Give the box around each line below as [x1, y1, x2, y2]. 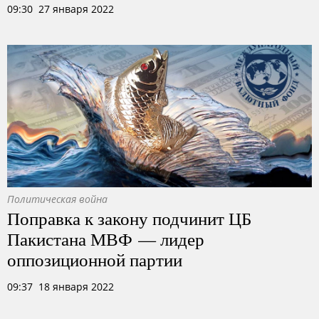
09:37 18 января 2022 [7, 280, 114, 293]
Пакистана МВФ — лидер [7, 226, 204, 251]
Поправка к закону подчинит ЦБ [7, 206, 251, 230]
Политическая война [7, 192, 108, 206]
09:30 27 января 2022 [7, 2, 114, 16]
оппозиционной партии [7, 247, 182, 271]
